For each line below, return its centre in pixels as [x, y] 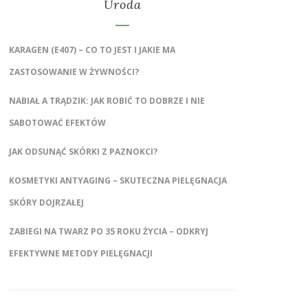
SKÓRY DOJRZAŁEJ [46, 203]
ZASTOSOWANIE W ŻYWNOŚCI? [74, 72]
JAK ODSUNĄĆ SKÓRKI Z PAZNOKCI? [83, 152]
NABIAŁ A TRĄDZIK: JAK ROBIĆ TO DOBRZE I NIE [107, 101]
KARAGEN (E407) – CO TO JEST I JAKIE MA [92, 50]
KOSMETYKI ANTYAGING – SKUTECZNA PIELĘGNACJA [118, 181]
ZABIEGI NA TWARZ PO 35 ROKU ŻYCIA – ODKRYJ [108, 232]
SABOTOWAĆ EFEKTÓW [57, 123]
